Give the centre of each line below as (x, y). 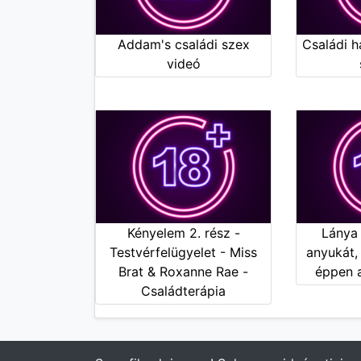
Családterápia (184, 290)
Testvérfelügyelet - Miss (184, 252)
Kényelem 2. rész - (183, 232)
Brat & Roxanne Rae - (184, 271)
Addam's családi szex (183, 44)
